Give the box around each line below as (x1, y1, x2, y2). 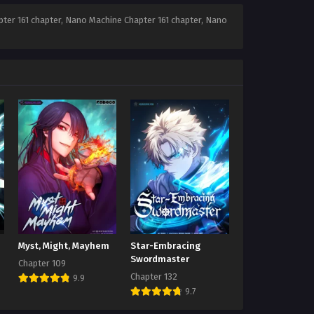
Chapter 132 (130, 271, 178, 282)
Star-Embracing (130, 240, 201, 252)
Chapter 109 (18, 258, 67, 269)
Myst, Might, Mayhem (18, 240, 110, 252)
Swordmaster (130, 254, 190, 266)
